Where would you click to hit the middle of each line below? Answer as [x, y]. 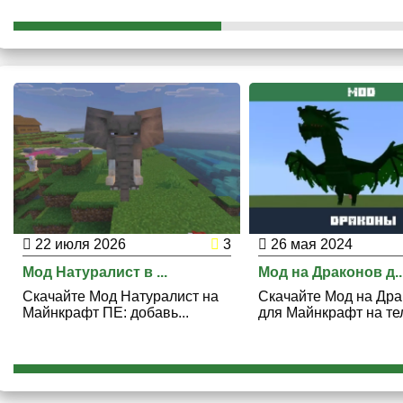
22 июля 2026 [78, 245]
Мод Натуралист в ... [94, 273]
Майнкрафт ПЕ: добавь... [105, 313]
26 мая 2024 [310, 245]
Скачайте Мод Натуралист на [120, 297]
